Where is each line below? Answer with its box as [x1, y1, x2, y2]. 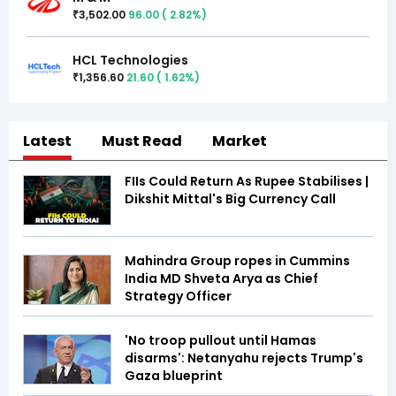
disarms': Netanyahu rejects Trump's [125, 349, 363, 368]
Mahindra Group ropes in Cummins [125, 252, 350, 270]
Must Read [102, 131, 182, 152]
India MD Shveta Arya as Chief [125, 270, 318, 288]
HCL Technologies [72, 50, 188, 69]
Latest [23, 131, 72, 152]
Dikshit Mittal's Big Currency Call [125, 190, 336, 209]
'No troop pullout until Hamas [125, 331, 316, 350]
